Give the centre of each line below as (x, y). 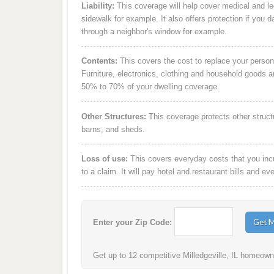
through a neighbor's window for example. (154, 31)
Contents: (99, 61)
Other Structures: (113, 116)
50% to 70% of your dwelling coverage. (150, 87)
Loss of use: (104, 159)
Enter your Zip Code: (133, 222)
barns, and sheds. (113, 129)
